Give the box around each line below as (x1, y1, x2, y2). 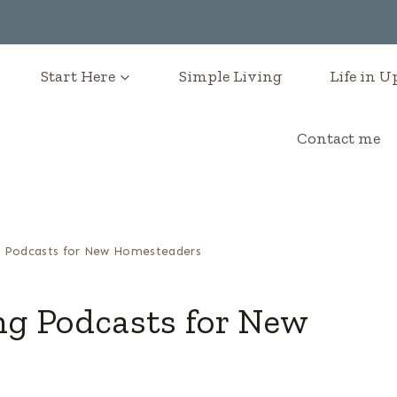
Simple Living (178, 66, 282, 86)
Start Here (40, 66, 115, 86)
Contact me (297, 128, 380, 148)
